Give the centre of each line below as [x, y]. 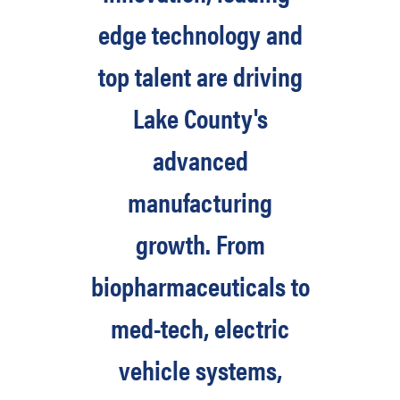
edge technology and [200, 33]
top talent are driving [200, 75]
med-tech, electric [200, 327]
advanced [200, 159]
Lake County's [200, 117]
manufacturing [200, 201]
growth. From [200, 243]
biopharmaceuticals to [200, 285]
